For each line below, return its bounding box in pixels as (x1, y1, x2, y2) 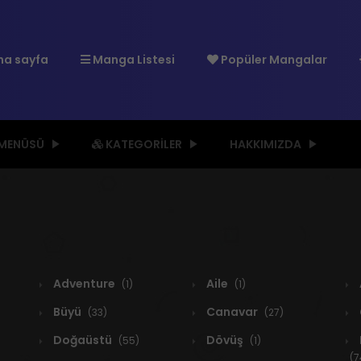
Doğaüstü (51, 332, 114, 349)
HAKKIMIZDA (230, 136, 301, 153)
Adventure (51, 276, 118, 293)
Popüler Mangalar (218, 52, 327, 68)
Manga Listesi (89, 52, 175, 68)
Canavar (204, 304, 260, 321)
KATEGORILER (103, 136, 182, 153)
